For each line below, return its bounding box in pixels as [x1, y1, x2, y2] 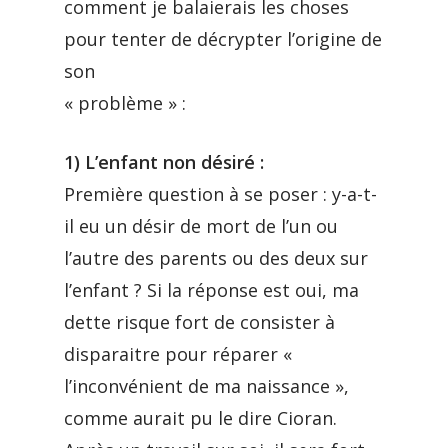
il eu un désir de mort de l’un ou [64, 214, 338, 238]
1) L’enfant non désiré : [64, 150, 264, 174]
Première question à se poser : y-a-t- [64, 182, 377, 206]
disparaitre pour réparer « [64, 342, 292, 366]
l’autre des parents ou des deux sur [64, 246, 368, 270]
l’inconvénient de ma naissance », [64, 374, 349, 398]
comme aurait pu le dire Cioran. [64, 406, 337, 430]
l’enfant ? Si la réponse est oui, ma [64, 278, 359, 302]
